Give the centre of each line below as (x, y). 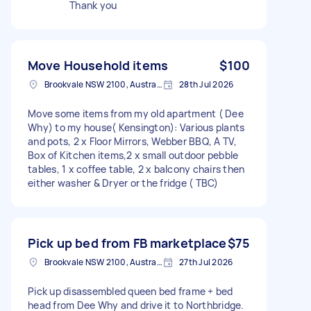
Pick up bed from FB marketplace (127, 243)
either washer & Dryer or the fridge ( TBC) (123, 183)
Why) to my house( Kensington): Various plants (136, 127)
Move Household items (98, 65)
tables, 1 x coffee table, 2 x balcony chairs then (136, 169)
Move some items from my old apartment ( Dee (136, 113)
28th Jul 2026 (207, 84)
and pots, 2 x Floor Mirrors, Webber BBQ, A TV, (133, 141)
